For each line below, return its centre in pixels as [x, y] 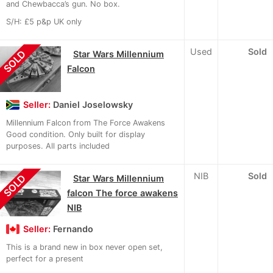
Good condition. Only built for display [76, 134]
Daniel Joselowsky [93, 104]
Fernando [73, 229]
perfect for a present [45, 258]
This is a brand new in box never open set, [84, 247]
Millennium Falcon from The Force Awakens [86, 122]
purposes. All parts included [58, 146]
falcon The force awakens [122, 193]
